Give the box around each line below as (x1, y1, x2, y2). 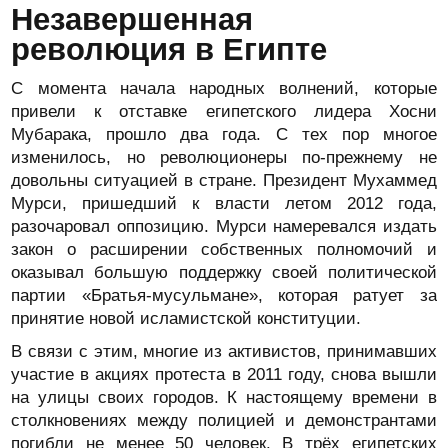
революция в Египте (11, 32, 328, 67)
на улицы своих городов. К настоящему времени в (11, 388, 437, 407)
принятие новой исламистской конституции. (11, 309, 362, 328)
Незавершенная (11, 2, 254, 37)
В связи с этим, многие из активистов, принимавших (11, 342, 437, 361)
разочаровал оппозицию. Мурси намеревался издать (11, 217, 437, 236)
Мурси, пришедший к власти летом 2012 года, (11, 194, 437, 213)
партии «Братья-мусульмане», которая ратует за (11, 286, 437, 305)
